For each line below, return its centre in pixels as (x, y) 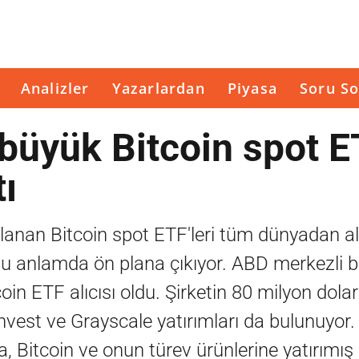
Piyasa (252, 88)
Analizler (55, 88)
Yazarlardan (158, 88)
